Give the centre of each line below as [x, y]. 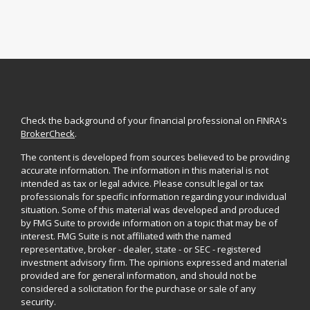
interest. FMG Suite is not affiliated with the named [126, 236]
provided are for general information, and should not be [139, 276]
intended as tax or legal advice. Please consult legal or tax [142, 184]
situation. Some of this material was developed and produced [150, 210]
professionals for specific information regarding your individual [154, 197]
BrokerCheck [48, 134]
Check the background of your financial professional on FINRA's [154, 121]
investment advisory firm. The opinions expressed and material [154, 263]
